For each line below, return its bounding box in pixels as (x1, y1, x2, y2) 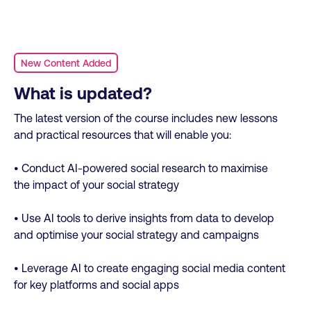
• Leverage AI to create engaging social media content (14, 261, 285, 275)
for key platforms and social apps (14, 278, 179, 292)
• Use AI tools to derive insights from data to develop (14, 211, 274, 225)
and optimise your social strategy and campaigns (14, 228, 259, 242)
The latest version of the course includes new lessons (14, 111, 278, 125)
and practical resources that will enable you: (14, 128, 231, 142)
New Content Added (21, 57, 111, 69)
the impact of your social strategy (14, 178, 179, 192)
